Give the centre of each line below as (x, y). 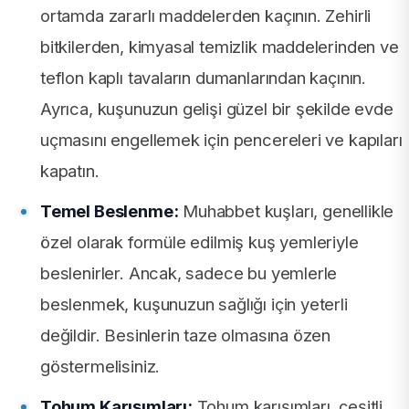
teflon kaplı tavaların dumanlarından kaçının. (204, 77)
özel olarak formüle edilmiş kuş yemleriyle (199, 241)
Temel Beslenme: (110, 210)
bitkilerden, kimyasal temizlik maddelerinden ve (220, 46)
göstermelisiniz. (100, 366)
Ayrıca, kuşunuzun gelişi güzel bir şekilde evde (217, 108)
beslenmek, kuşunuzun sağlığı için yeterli (194, 304)
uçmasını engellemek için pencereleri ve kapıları (221, 139)
